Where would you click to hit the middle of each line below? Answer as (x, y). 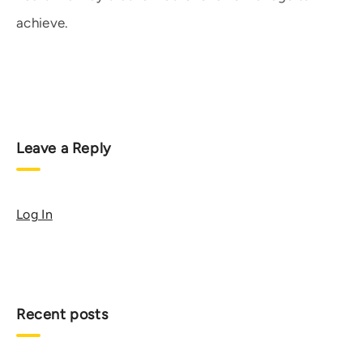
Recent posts (62, 314)
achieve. (43, 23)
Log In (34, 214)
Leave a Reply (64, 148)
